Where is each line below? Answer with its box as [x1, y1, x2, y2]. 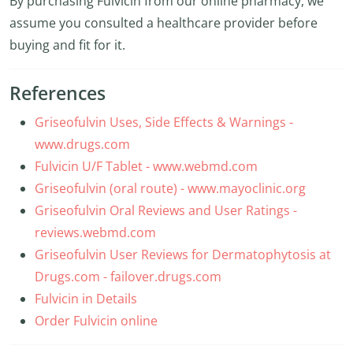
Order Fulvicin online [35, 312, 158, 329]
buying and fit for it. [9, 36, 125, 54]
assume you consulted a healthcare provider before [9, 14, 318, 32]
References [9, 81, 106, 106]
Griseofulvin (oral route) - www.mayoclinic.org [35, 180, 306, 197]
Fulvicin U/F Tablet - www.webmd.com [35, 158, 258, 175]
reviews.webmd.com [35, 224, 156, 241]
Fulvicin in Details [35, 290, 137, 307]
